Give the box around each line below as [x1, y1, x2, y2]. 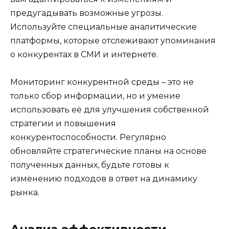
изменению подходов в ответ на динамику [10, 174, 197, 184]
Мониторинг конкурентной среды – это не [10, 77, 194, 87]
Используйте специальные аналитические [10, 22, 197, 32]
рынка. [10, 188, 39, 198]
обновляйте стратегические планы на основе [10, 146, 207, 156]
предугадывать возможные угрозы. [10, 8, 163, 18]
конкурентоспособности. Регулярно [10, 132, 166, 143]
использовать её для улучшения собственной [10, 105, 209, 115]
